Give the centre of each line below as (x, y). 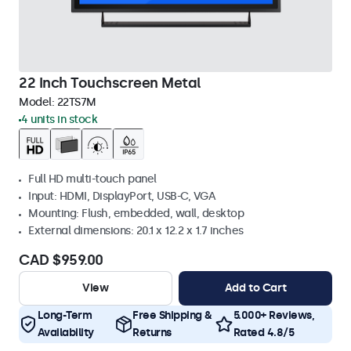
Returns (152, 333)
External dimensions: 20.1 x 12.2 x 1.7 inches (136, 231)
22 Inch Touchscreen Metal (110, 83)
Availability (65, 333)
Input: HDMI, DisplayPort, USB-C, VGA (122, 196)
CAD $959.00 (61, 260)
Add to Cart (255, 288)
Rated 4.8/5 (263, 333)
